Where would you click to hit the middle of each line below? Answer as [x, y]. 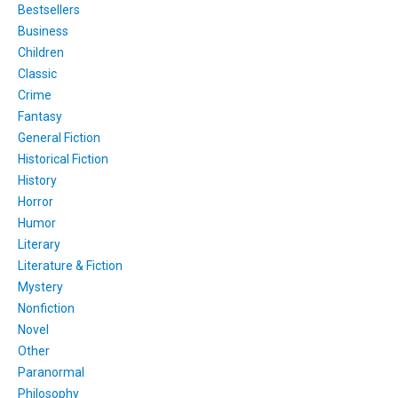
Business [43, 31]
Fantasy [40, 116]
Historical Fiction [63, 159]
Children [41, 52]
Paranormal [51, 372]
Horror [36, 201]
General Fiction [59, 137]
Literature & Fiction [70, 265]
